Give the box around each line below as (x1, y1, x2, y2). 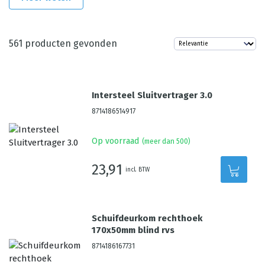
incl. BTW (125, 166, 150, 173)
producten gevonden (22, 38, 117, 49)
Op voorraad (92, 136, 140, 146)
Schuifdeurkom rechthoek (92, 213, 203, 224)
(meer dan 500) (142, 137, 191, 146)
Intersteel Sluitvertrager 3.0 (92, 90, 213, 101)
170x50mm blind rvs (92, 225, 175, 235)
